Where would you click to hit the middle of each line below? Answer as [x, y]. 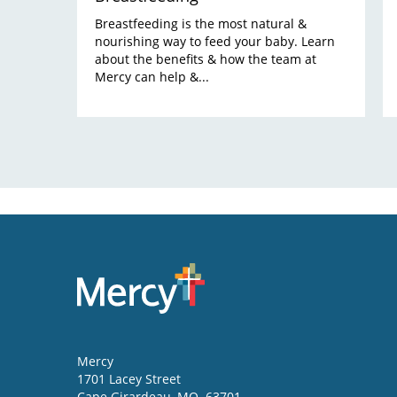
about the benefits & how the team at [206, 58]
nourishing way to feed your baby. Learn [215, 41]
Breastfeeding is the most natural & [201, 23]
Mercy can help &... [152, 76]
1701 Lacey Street [129, 379]
